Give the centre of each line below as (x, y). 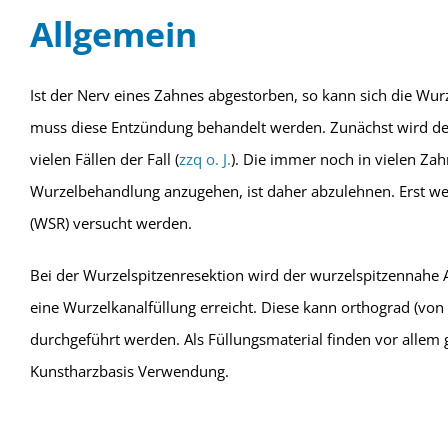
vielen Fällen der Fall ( (104, 159)
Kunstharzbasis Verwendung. (129, 371)
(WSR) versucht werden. (110, 223)
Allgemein (113, 34)
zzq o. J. (204, 159)
